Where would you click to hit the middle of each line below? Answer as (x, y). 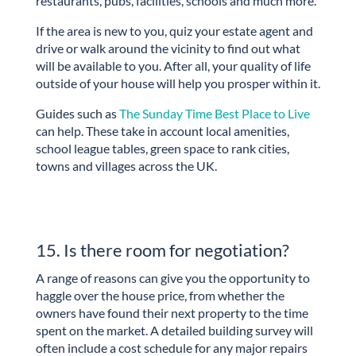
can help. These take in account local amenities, (162, 131)
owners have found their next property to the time (172, 312)
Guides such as (77, 114)
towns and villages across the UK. (126, 166)
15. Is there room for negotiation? (162, 250)
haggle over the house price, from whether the (160, 295)
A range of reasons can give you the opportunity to (172, 277)
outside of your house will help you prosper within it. (178, 83)
